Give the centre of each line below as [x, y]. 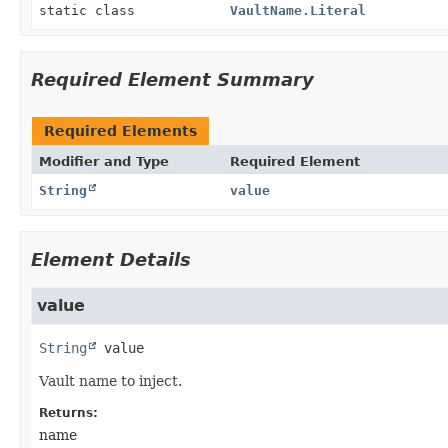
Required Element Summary [172, 79]
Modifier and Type [104, 161]
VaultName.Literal [297, 10]
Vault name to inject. [110, 380]
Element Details [111, 259]
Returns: [68, 412]
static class [91, 10]
